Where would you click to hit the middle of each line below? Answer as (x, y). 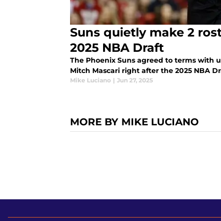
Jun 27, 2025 (135, 80)
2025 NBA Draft (117, 48)
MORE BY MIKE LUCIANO (134, 122)
